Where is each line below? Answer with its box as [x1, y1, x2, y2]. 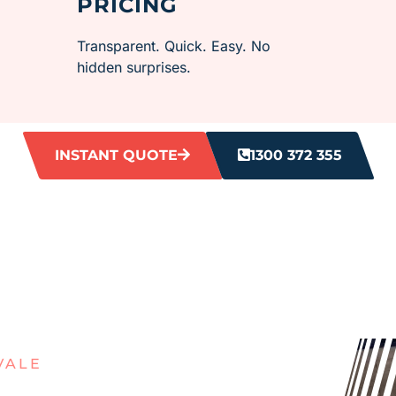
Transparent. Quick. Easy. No [77, 36, 271, 55]
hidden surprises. [77, 57, 192, 76]
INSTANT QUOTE [54, 147, 178, 164]
